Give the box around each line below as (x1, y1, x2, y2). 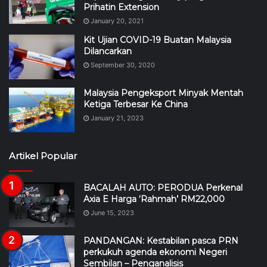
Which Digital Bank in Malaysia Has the (83, 238, 246, 250)
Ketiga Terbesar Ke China (83, 46, 188, 58)
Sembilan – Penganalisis (83, 206, 183, 217)
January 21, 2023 (91, 61, 144, 70)
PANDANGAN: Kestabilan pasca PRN (83, 183, 238, 194)
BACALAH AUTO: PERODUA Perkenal (83, 130, 243, 141)
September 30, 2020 (91, 8, 155, 17)
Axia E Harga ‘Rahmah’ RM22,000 (83, 141, 225, 153)
